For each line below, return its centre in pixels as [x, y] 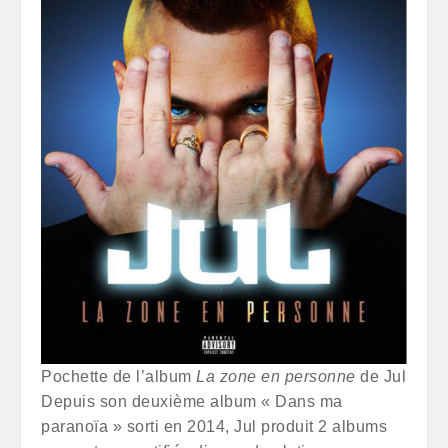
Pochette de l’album [118, 376]
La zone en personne [276, 376]
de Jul [380, 376]
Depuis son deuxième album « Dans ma [192, 401]
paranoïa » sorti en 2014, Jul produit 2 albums [214, 426]
